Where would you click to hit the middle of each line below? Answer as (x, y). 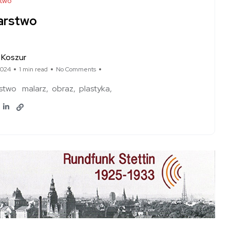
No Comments (76, 70)
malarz (34, 89)
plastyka (94, 89)
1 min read (33, 70)
